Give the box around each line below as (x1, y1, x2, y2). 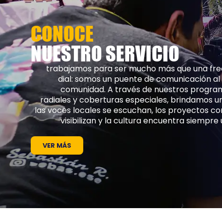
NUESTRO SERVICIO (31, 41, 179, 65)
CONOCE (31, 21, 94, 46)
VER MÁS (43, 140, 71, 150)
